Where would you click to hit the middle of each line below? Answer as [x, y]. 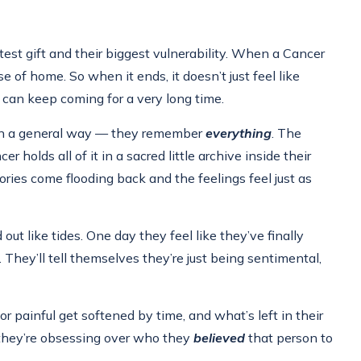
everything [239, 133]
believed [219, 337]
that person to [289, 337]
